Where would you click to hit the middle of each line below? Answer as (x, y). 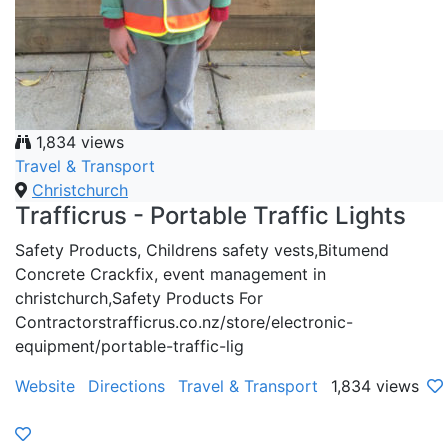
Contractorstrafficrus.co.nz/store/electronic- (184, 321)
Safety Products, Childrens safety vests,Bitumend (202, 249)
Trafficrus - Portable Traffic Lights (210, 215)
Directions (126, 385)
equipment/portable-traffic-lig (129, 345)
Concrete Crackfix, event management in (170, 273)
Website (45, 385)
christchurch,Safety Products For (139, 297)
